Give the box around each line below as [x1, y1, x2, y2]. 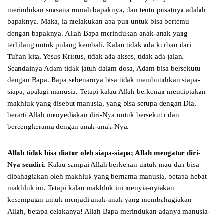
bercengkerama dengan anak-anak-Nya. [7, 123, 129, 131]
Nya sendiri [7, 161, 44, 169]
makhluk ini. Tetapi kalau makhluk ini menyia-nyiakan [7, 184, 174, 192]
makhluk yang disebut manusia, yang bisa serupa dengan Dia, [7, 99, 196, 108]
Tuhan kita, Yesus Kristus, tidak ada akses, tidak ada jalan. [7, 53, 184, 61]
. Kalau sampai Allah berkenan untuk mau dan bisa [44, 161, 199, 169]
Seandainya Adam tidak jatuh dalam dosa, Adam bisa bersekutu [7, 64, 200, 73]
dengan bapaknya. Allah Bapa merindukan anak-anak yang [7, 29, 188, 37]
